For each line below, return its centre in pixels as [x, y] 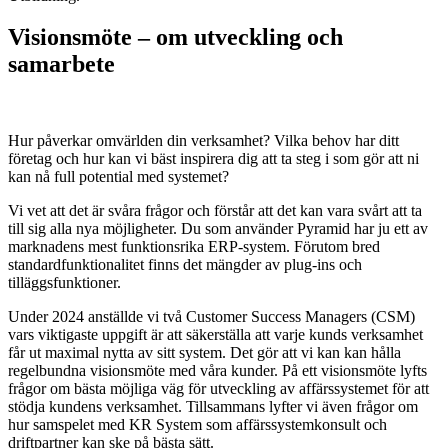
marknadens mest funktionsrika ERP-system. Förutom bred [194, 247]
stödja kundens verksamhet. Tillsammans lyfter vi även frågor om [213, 407]
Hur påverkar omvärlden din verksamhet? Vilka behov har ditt [203, 141]
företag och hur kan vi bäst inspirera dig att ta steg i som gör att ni [213, 159]
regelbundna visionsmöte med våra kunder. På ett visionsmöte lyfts [217, 371]
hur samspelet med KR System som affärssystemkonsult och [197, 425]
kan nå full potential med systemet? [118, 177]
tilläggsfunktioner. [64, 283]
